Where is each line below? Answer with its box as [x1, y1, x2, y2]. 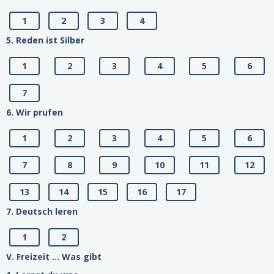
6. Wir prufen [6, 106, 63, 119]
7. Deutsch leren [6, 206, 78, 218]
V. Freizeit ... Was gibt [6, 251, 102, 263]
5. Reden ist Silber [6, 34, 84, 46]
